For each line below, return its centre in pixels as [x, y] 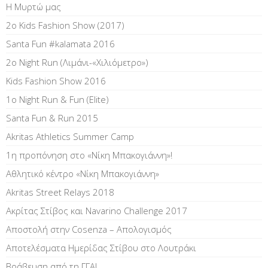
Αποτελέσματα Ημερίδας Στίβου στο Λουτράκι [101, 248]
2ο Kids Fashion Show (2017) [65, 25]
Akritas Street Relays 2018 [60, 192]
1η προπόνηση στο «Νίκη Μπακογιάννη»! [89, 155]
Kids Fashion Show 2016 [56, 81]
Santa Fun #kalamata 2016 [60, 44]
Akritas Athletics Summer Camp [70, 136]
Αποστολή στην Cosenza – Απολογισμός [89, 229]
